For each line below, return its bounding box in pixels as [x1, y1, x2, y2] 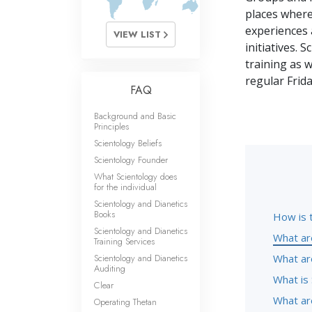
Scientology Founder [94, 153, 168, 166]
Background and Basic [94, 109, 176, 123]
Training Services [94, 235, 155, 248]
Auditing [94, 262, 125, 275]
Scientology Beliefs [94, 136, 162, 150]
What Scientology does [94, 170, 177, 183]
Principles [94, 120, 129, 133]
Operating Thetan [94, 295, 157, 309]
